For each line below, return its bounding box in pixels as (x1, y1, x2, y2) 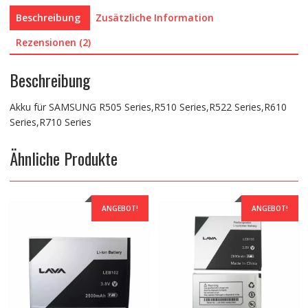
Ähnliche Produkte (9, 145, 118, 170)
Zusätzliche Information (95, 11, 214, 25)
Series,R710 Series (9, 115, 91, 129)
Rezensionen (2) (15, 36, 91, 49)
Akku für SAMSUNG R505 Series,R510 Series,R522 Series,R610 (9, 100, 287, 113)
